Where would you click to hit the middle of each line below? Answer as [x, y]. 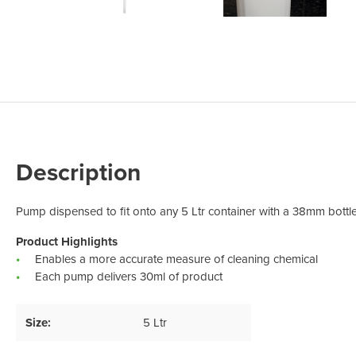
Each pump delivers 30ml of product [129, 277]
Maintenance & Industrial [99, 27]
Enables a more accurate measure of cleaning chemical [176, 259]
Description [78, 172]
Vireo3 [47, 53]
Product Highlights [67, 242]
